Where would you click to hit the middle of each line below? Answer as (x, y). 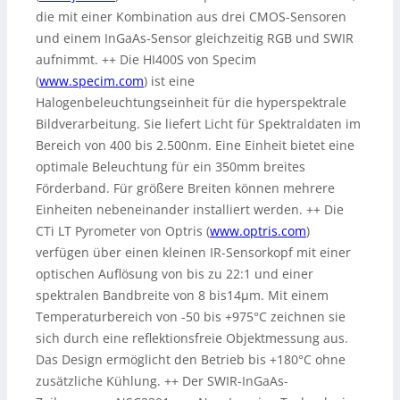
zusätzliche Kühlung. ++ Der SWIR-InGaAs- (162, 381)
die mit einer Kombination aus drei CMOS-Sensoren (191, 17)
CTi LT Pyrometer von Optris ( (123, 231)
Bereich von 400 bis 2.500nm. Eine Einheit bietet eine (195, 146)
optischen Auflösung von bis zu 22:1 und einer (175, 274)
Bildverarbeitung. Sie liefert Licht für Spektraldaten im (198, 124)
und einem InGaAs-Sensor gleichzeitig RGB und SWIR (195, 38)
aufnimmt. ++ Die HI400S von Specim (146, 60)
